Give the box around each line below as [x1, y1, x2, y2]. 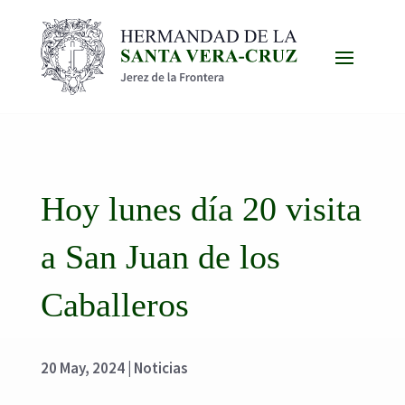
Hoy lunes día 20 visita [40, 189, 362, 228]
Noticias [133, 357, 188, 378]
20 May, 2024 [40, 357, 125, 378]
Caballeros [40, 285, 189, 324]
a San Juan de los [40, 237, 280, 276]
